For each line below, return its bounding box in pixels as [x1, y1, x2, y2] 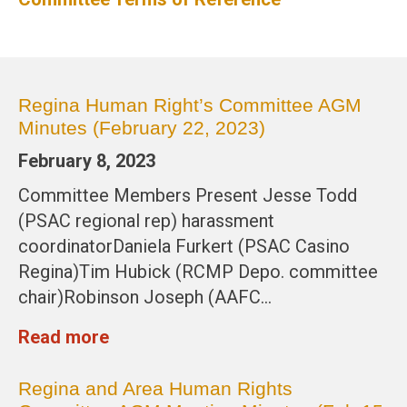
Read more [18, 326, 109, 349]
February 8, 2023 [18, 150, 155, 173]
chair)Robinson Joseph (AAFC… [18, 286, 272, 309]
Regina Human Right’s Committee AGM [18, 94, 362, 116]
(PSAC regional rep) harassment [18, 210, 274, 233]
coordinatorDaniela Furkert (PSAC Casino [18, 235, 350, 258]
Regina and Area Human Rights [18, 378, 293, 400]
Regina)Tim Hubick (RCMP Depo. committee [18, 261, 378, 283]
